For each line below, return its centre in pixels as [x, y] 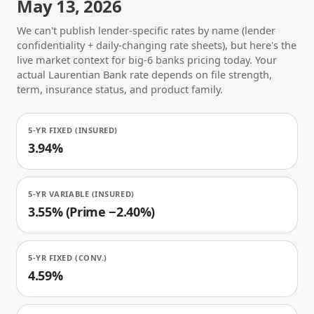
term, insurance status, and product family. [120, 89]
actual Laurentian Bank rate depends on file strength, [144, 74]
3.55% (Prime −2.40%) [91, 212]
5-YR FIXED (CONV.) [68, 258]
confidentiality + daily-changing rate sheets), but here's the [157, 45]
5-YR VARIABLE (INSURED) [81, 194]
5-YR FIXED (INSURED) [73, 130]
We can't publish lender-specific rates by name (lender [146, 30]
